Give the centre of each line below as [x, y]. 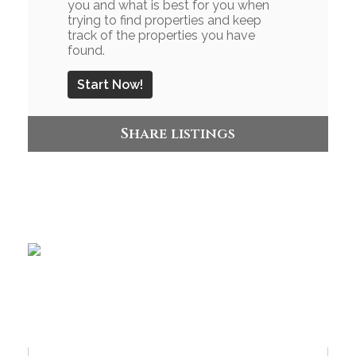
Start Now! [110, 85]
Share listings [178, 134]
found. [86, 51]
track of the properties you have [161, 36]
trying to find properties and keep [164, 21]
